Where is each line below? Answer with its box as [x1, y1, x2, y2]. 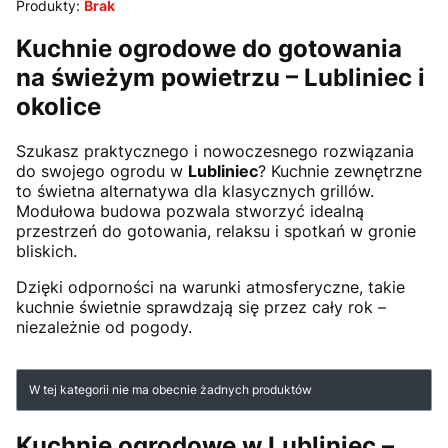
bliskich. [16, 241, 77, 262]
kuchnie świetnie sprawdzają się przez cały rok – [16, 297, 386, 318]
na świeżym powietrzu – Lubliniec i [16, 63, 425, 93]
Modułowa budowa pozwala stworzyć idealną [16, 201, 364, 222]
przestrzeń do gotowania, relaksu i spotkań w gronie [16, 221, 416, 242]
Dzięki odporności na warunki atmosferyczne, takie [16, 277, 405, 298]
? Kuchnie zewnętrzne [258, 161, 422, 182]
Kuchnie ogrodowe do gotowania [16, 34, 402, 64]
